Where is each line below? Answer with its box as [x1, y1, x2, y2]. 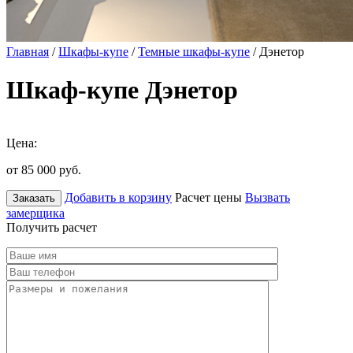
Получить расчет [6, 220, 97, 234]
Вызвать [245, 190, 290, 204]
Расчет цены [175, 190, 242, 204]
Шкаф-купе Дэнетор [6, 76, 238, 105]
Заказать [13, 191, 55, 204]
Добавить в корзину [65, 190, 172, 204]
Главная [6, 45, 49, 58]
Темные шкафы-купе [138, 45, 250, 58]
